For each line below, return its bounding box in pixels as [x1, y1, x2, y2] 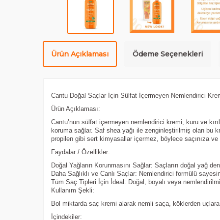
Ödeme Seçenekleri [133, 50, 203, 58]
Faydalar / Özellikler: [51, 148, 110, 156]
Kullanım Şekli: [51, 187, 94, 194]
